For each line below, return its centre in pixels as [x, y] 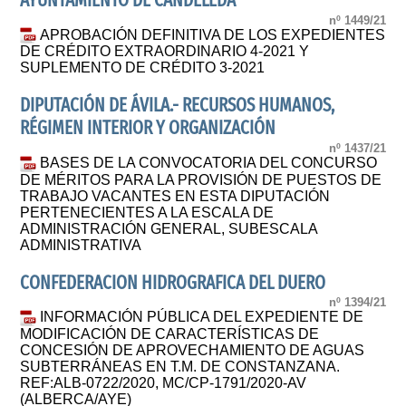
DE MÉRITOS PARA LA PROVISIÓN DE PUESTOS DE [201, 179]
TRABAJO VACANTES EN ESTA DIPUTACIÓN [175, 196]
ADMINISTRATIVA [81, 245]
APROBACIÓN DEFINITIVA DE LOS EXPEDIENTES [213, 34]
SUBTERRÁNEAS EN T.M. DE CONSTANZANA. [180, 366]
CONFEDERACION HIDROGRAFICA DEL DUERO [173, 283]
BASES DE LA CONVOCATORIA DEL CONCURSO [209, 162]
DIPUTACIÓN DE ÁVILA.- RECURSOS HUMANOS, [178, 106]
